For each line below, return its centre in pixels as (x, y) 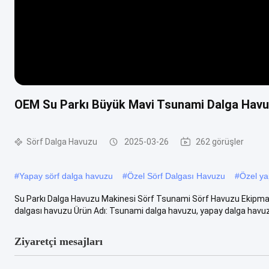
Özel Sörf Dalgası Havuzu (176, 176)
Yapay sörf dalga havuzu (66, 176)
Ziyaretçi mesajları (59, 241)
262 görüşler (220, 142)
